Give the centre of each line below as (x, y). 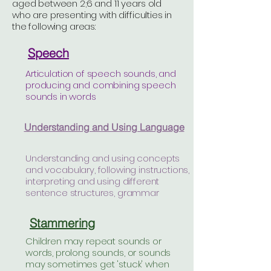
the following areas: (54, 26)
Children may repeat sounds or (93, 241)
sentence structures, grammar (92, 193)
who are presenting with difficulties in (92, 15)
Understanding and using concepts (103, 158)
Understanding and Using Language (104, 127)
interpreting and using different (93, 181)
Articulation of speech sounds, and (101, 73)
